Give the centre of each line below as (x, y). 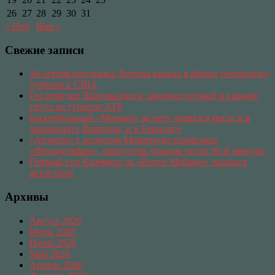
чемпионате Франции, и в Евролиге (105, 129)
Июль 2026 (52, 231)
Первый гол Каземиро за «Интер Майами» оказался (138, 162)
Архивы (27, 197)
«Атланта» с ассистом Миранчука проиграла (123, 140)
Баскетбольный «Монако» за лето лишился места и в (140, 118)
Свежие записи (45, 50)
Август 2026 (56, 220)
